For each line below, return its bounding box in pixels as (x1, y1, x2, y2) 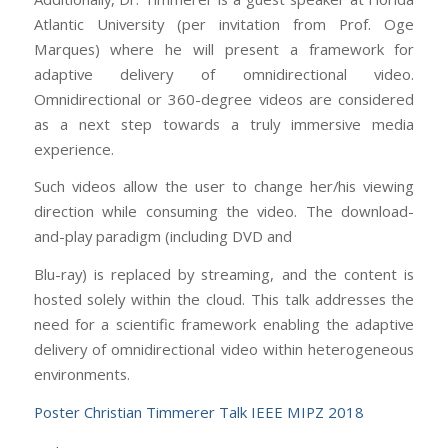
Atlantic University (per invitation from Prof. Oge (33, 13, 415, 34)
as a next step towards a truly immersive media (33, 113, 415, 134)
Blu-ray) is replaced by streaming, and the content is (33, 263, 415, 284)
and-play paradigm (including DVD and (33, 226, 292, 247)
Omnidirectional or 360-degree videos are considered (33, 88, 415, 109)
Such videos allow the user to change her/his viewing (33, 176, 415, 197)
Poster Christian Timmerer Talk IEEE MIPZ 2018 (33, 401, 364, 422)
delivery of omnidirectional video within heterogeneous (33, 338, 415, 359)
